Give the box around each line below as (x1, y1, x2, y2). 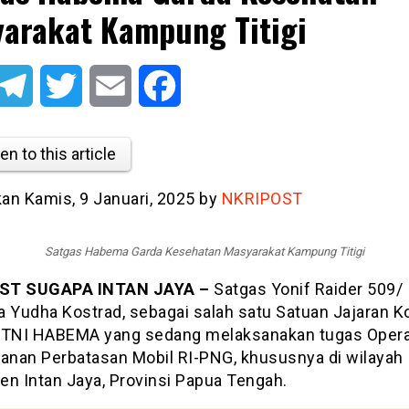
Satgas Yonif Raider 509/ (209, 279, 403, 299)
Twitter (81, 77, 127, 94)
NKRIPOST (221, 188, 303, 208)
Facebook (180, 77, 244, 94)
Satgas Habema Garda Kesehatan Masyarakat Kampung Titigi (45, 245, 364, 259)
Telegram (32, 77, 92, 94)
